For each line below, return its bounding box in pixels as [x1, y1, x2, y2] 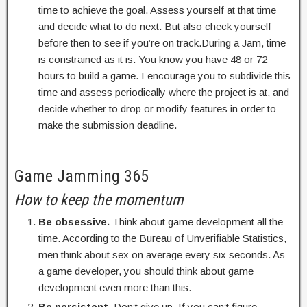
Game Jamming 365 [14, 167, 149, 186]
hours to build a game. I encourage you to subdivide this [38, 70, 291, 82]
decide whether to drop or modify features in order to [38, 103, 276, 114]
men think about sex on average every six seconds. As [38, 249, 285, 260]
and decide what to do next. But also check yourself [38, 21, 271, 32]
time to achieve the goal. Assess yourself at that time [38, 4, 276, 16]
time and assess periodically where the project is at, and [38, 86, 289, 98]
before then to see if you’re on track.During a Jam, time [38, 37, 286, 49]
